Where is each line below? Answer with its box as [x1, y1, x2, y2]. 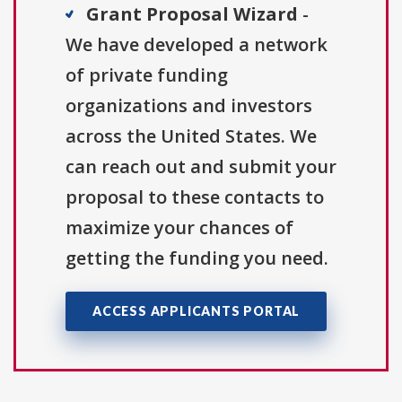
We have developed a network [66, 32, 328, 57]
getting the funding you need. [66, 246, 328, 271]
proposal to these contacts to [66, 185, 324, 210]
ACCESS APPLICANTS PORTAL [92, 303, 301, 319]
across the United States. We [66, 124, 317, 149]
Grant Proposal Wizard [86, 2, 298, 27]
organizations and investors [66, 93, 312, 118]
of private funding [66, 63, 228, 88]
